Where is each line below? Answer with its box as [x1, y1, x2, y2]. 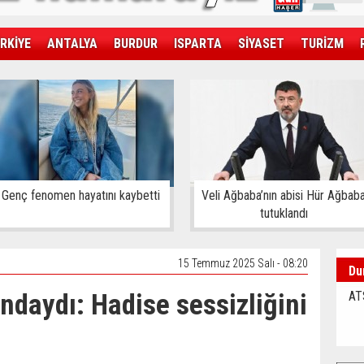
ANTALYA [47, 36, 97, 51]
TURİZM [301, 36, 344, 51]
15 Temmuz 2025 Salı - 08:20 [178, 257, 308, 270]
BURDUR [114, 36, 158, 51]
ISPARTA [174, 36, 222, 51]
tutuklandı [259, 206, 308, 221]
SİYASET [238, 36, 284, 51]
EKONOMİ [57, 68, 108, 84]
